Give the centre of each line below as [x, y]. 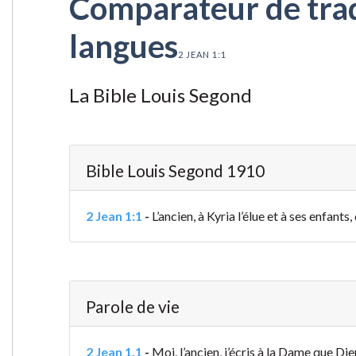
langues [123, 46]
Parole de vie [132, 307]
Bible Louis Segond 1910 [175, 171]
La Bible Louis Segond [160, 95]
